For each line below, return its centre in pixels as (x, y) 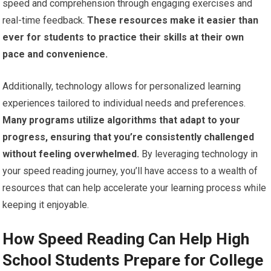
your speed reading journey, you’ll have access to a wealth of (130, 171)
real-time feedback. (44, 21)
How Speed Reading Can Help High (126, 239)
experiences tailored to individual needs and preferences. (124, 103)
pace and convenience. (55, 54)
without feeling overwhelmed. (71, 154)
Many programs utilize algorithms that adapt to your (122, 120)
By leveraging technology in (199, 154)
